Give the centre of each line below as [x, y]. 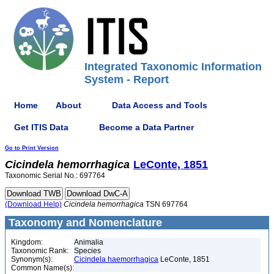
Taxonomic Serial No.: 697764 [55, 176]
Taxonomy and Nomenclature [84, 223]
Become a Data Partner [146, 127]
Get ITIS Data [41, 127]
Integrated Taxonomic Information [173, 67]
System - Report [127, 80]
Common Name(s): [43, 268]
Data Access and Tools [160, 105]
